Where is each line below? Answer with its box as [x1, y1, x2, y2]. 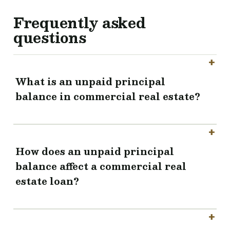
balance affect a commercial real [15, 159, 186, 174]
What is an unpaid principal [15, 74, 165, 89]
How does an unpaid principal [15, 144, 174, 159]
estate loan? [15, 174, 79, 189]
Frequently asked [13, 11, 146, 34]
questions [13, 26, 86, 49]
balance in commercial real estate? [15, 89, 200, 104]
